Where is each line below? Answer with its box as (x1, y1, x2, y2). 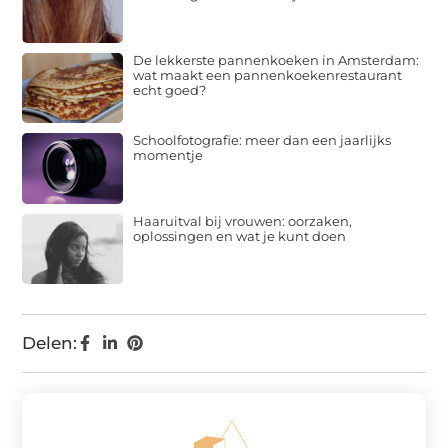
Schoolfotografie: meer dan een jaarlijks (133, 132, 392, 149)
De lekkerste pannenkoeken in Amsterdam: (133, 51, 420, 68)
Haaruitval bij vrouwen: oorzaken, (133, 212, 353, 229)
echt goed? (133, 81, 207, 98)
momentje (133, 147, 204, 164)
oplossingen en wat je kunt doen (133, 227, 347, 244)
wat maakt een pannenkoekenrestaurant (133, 66, 403, 83)
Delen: (22, 333, 78, 354)
